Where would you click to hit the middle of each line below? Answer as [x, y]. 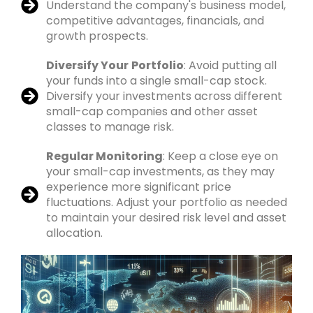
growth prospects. [97, 36]
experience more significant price [139, 187]
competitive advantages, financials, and [155, 20]
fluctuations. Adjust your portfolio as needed [167, 202]
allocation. [75, 233]
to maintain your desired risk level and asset [167, 217]
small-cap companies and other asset [152, 111]
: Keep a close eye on [221, 156]
